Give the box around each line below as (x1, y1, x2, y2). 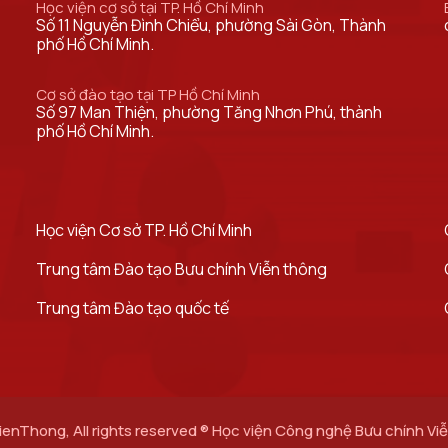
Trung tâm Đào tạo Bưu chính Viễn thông (36, 258, 328, 280)
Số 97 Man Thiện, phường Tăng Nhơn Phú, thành (36, 101, 383, 123)
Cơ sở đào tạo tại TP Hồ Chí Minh (36, 84, 261, 105)
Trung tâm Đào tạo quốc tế (36, 297, 230, 319)
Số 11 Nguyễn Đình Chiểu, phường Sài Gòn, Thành (36, 14, 387, 36)
